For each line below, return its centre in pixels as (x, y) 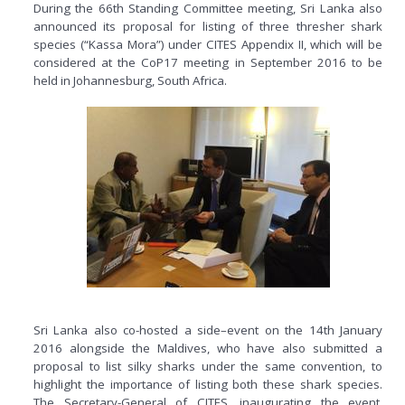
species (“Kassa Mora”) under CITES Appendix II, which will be (208, 44)
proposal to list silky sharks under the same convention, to (208, 366)
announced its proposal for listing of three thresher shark (208, 26)
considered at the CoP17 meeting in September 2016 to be (208, 62)
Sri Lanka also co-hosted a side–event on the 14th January (208, 330)
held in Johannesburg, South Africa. (130, 80)
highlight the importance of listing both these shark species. (208, 384)
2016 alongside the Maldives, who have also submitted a (208, 348)
